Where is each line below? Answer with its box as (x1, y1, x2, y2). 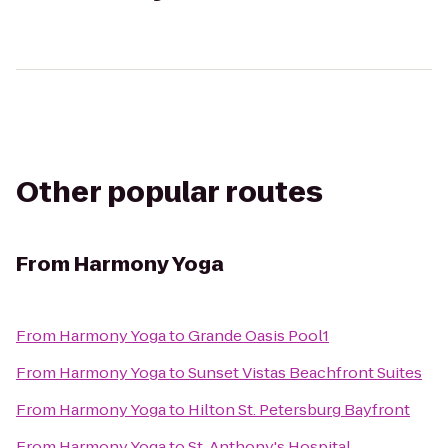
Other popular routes (16, 173, 323, 212)
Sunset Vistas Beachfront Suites (188, 362, 422, 383)
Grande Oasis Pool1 (188, 325, 329, 346)
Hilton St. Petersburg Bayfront (188, 399, 410, 420)
